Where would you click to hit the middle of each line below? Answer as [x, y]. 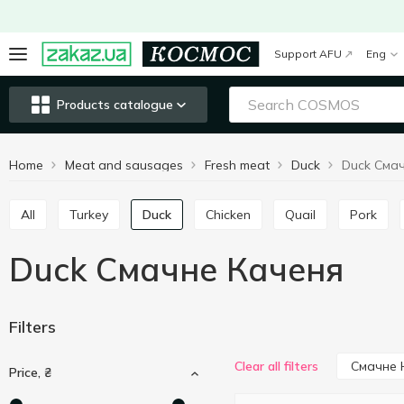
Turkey [92, 215]
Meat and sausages [124, 165]
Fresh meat [237, 165]
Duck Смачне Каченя [176, 269]
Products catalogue [115, 105]
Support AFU [308, 54]
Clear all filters [276, 366]
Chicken [232, 215]
